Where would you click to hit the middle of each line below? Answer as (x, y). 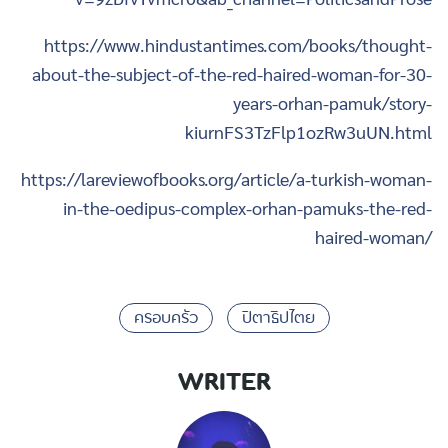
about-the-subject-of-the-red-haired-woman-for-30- (232, 74)
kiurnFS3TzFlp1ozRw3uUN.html (308, 132)
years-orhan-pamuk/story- (332, 103)
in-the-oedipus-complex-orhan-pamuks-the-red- (247, 208)
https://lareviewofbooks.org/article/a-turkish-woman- (226, 179)
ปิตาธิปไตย (278, 319)
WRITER (224, 384)
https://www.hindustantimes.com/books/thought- (238, 45)
